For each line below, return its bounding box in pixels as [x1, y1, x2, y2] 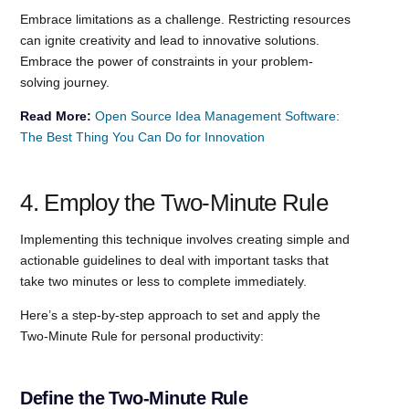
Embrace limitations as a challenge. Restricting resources [20, 11, 351, 26]
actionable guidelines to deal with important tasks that [20, 252, 330, 267]
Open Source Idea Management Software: [95, 108, 341, 123]
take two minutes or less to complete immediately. [20, 273, 308, 288]
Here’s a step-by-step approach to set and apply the [20, 307, 321, 322]
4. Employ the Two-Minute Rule [20, 188, 329, 216]
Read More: [20, 108, 92, 123]
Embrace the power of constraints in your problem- [20, 53, 314, 68]
